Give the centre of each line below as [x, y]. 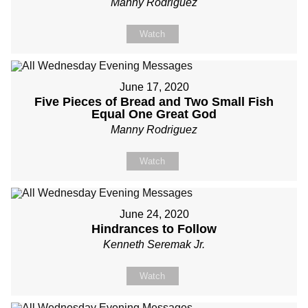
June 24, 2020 [154, 214]
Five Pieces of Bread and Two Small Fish [154, 102]
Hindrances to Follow [154, 229]
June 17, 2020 [154, 87]
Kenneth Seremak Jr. [154, 244]
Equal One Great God [154, 114]
